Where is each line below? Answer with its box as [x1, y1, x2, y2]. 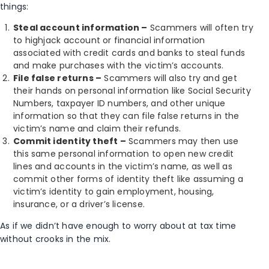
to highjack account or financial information [13, 34, 205, 47]
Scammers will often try [147, 22, 253, 34]
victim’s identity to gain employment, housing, [13, 186, 214, 198]
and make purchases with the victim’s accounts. [13, 59, 224, 72]
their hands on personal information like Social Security [13, 85, 251, 97]
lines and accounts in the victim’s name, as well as [13, 160, 232, 173]
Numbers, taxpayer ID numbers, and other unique [13, 97, 226, 110]
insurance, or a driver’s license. [13, 198, 145, 211]
